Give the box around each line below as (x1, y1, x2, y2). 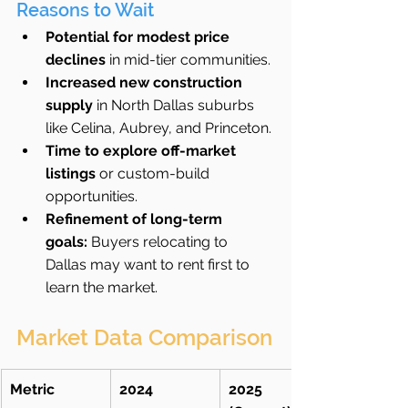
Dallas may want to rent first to (46, 256, 253, 273)
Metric (10, 381, 55, 398)
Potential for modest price (46, 28, 233, 46)
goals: (46, 233, 87, 250)
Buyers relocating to (87, 233, 231, 250)
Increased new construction (46, 74, 246, 91)
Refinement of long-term (46, 210, 226, 228)
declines (46, 51, 106, 68)
